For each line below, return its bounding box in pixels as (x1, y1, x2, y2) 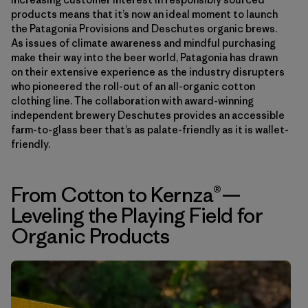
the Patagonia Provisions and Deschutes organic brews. (11, 21, 277, 35)
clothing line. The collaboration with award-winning (11, 93, 254, 107)
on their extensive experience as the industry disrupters (11, 65, 285, 78)
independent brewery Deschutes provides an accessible (11, 108, 285, 122)
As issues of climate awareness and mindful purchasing (11, 36, 276, 49)
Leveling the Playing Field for (11, 201, 263, 228)
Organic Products (11, 222, 170, 249)
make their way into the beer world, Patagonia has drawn (11, 50, 278, 64)
